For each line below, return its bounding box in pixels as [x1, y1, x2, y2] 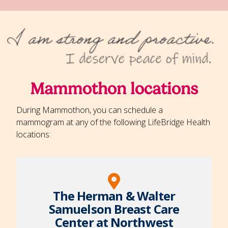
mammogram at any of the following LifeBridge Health [16, 117, 210, 128]
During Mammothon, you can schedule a [16, 104, 163, 116]
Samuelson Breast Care [48, 201, 180, 218]
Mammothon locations [30, 79, 198, 99]
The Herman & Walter [52, 187, 176, 205]
